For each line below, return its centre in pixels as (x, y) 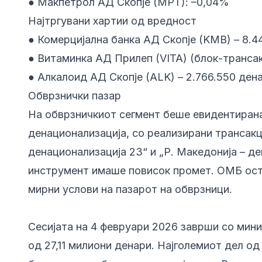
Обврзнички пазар (75, 96)
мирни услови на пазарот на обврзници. (132, 189)
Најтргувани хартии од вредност (112, 21)
